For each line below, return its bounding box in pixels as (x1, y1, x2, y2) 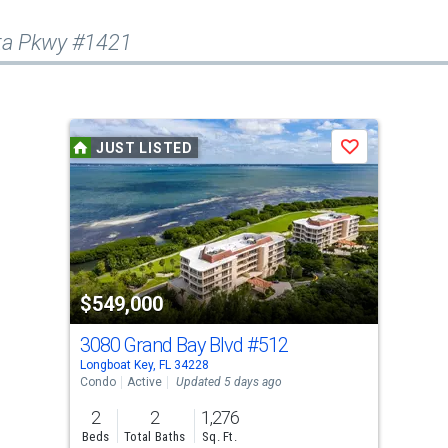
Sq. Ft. (201, 429, 238, 445)
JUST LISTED (95, 139, 193, 156)
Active (126, 375, 162, 390)
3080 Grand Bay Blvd (79, 333, 247, 358)
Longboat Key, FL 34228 (79, 358, 209, 373)
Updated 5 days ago (175, 375, 282, 390)
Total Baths (124, 429, 186, 445)
